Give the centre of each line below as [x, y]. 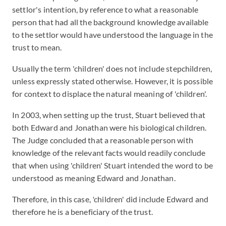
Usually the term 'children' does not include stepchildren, [112, 68]
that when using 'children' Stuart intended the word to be [113, 165]
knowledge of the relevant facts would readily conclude [109, 153]
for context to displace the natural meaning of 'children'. [110, 94]
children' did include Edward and [151, 199]
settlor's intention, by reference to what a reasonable [105, 9]
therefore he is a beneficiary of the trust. [83, 212]
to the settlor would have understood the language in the [112, 35]
